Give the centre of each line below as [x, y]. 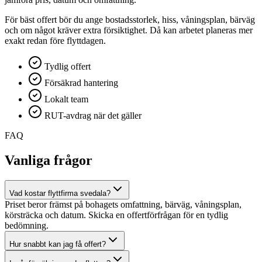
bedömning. [27, 225]
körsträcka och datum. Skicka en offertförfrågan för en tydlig [116, 215]
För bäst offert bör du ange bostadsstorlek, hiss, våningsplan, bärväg [130, 20]
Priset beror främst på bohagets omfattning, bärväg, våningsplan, [123, 204]
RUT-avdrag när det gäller [93, 116]
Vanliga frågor [49, 160]
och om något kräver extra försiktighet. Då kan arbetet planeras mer [129, 30]
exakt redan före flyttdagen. [55, 41]
